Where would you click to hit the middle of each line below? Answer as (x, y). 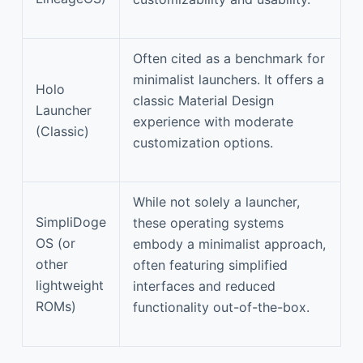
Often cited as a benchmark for (229, 58)
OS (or (56, 243)
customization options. (203, 142)
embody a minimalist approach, (229, 243)
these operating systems (208, 222)
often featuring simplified (210, 265)
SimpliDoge (71, 222)
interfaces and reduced (204, 286)
